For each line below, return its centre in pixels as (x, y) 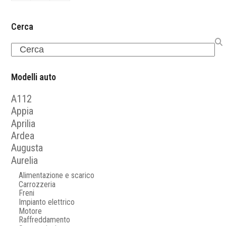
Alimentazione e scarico (57, 175)
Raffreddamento (45, 220)
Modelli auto (34, 77)
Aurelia (25, 161)
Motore (31, 211)
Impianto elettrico (47, 202)
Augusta (27, 148)
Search (24, 48)
